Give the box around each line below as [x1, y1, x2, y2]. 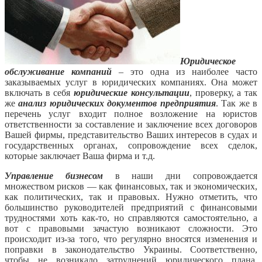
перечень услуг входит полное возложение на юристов [5, 108, 257, 119]
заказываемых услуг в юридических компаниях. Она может [5, 77, 257, 87]
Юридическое [180, 56, 236, 66]
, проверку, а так [189, 87, 258, 98]
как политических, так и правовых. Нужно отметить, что [5, 191, 257, 202]
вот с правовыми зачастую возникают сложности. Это [5, 223, 257, 233]
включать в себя [5, 87, 74, 98]
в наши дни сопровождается [102, 170, 258, 181]
